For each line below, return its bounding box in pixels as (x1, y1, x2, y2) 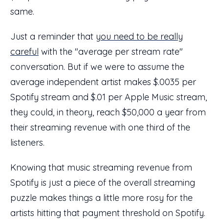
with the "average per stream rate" (39, 45, 183, 57)
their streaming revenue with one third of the (10, 121, 190, 133)
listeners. (10, 136, 47, 148)
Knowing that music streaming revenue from (10, 161, 192, 173)
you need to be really (96, 30, 183, 42)
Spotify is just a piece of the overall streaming (10, 176, 195, 188)
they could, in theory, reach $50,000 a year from (10, 106, 206, 118)
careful (10, 45, 39, 57)
